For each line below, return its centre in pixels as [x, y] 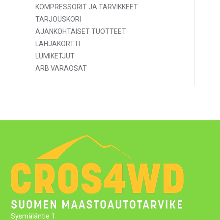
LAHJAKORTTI [58, 44]
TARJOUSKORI [58, 19]
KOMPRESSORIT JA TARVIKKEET [87, 7]
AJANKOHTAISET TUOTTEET [81, 31]
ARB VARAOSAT [61, 68]
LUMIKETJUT [55, 56]
